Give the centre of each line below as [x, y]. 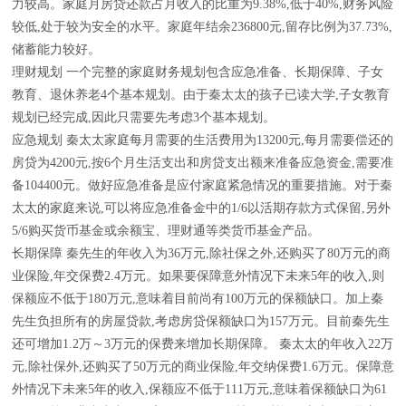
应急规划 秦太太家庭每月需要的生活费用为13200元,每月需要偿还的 [203, 140]
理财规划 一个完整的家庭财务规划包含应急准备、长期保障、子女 [198, 72]
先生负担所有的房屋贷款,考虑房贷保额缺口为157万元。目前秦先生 [201, 321]
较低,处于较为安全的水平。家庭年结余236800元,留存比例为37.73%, [202, 27]
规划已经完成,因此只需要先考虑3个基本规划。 [144, 117]
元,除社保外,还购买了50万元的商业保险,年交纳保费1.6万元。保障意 [203, 367]
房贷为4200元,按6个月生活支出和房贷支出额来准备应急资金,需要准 [203, 163]
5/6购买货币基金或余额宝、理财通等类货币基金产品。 [166, 231]
